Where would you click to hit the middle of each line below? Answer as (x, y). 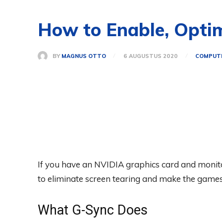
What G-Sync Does (93, 210)
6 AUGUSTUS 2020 (150, 56)
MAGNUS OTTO (84, 56)
